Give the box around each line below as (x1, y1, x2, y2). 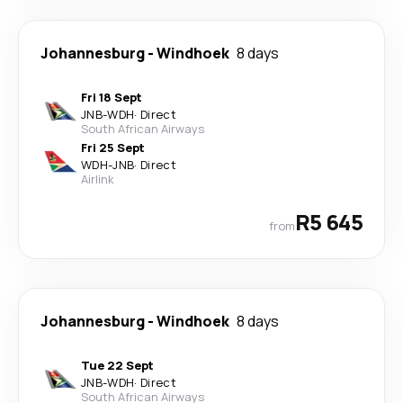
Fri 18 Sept (81, 89, 142, 105)
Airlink (81, 171, 114, 187)
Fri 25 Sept (81, 139, 145, 156)
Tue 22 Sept (81, 357, 154, 373)
